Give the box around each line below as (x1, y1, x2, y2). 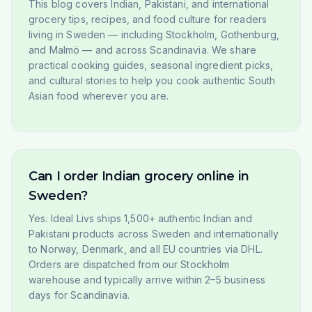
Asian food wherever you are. (29, 90, 169, 102)
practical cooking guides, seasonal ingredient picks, (29, 59, 274, 71)
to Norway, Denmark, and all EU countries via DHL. (29, 243, 263, 255)
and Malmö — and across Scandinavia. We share (29, 44, 257, 56)
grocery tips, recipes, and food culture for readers (29, 13, 267, 25)
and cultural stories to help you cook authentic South (29, 75, 276, 86)
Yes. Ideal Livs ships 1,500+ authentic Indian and (29, 212, 252, 224)
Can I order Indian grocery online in (29, 169, 249, 184)
